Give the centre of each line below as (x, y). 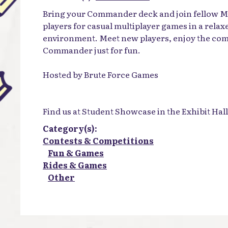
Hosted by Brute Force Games (101, 74)
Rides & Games (75, 165)
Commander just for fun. (92, 50)
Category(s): (70, 128)
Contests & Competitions (98, 140)
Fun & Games (76, 153)
